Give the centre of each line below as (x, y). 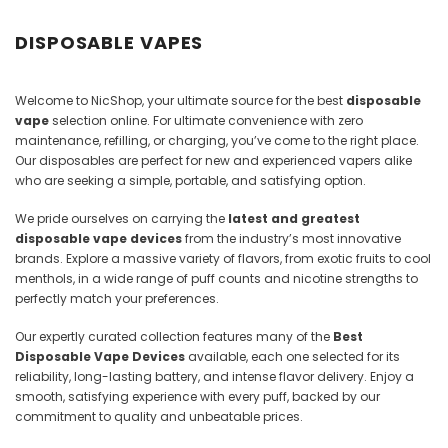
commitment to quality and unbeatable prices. (159, 417)
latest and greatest (294, 219)
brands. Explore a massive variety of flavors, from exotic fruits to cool (223, 259)
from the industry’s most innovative (291, 239)
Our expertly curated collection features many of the (174, 337)
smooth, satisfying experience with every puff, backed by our (197, 397)
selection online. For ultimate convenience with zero (206, 121)
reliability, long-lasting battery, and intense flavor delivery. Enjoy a (214, 377)
